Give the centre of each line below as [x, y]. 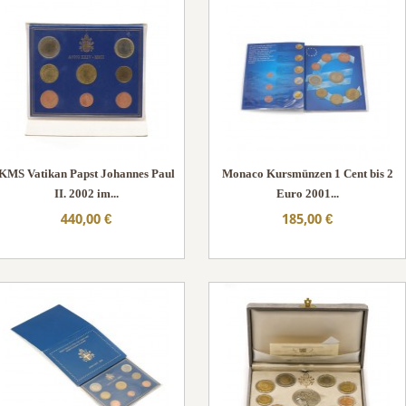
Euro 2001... [307, 193]
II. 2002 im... [86, 193]
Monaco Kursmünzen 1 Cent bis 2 [307, 174]
